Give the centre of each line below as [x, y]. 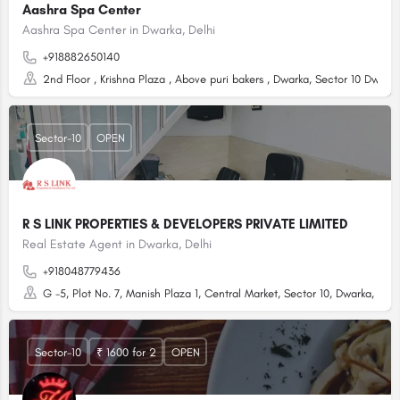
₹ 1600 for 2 [126, 352]
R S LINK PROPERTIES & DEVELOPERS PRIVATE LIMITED [185, 224]
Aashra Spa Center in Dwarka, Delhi [119, 30]
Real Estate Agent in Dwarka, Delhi [117, 244]
